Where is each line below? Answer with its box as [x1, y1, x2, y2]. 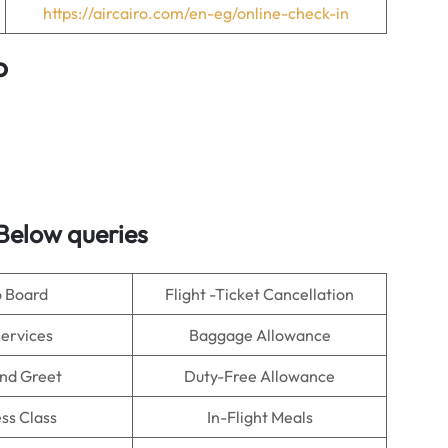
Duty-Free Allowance [184, 366, 335, 386]
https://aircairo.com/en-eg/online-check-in [43, 3, 349, 23]
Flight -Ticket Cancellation [165, 284, 354, 304]
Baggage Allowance [188, 325, 331, 345]
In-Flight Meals [206, 407, 313, 427]
